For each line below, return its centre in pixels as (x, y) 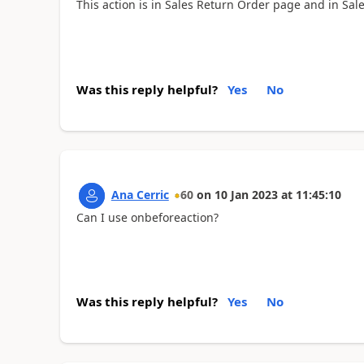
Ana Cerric (140, 194)
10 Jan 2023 (246, 194)
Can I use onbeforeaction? (147, 217)
